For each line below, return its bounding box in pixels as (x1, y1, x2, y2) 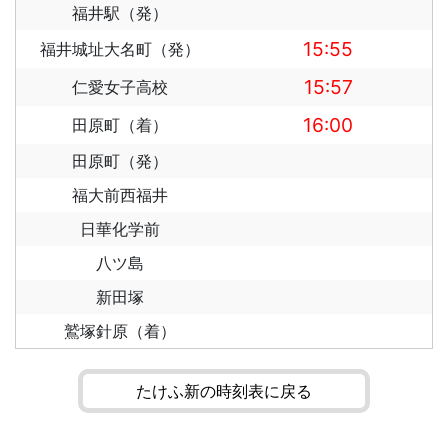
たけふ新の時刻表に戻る (136, 381, 312, 401)
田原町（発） (72, 151, 168, 171)
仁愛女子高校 (72, 77, 168, 97)
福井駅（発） (72, 3, 168, 23)
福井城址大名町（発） (40, 39, 200, 59)
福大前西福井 (72, 185, 168, 205)
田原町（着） (72, 115, 168, 135)
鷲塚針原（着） (64, 321, 176, 341)
